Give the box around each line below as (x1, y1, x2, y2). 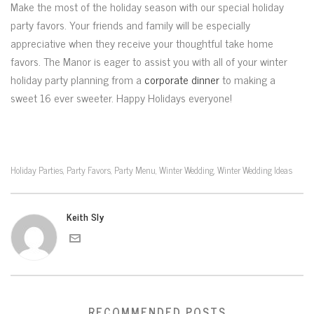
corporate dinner (144, 70, 219, 88)
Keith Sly (67, 208, 104, 224)
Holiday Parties (11, 163, 63, 177)
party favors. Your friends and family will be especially (11, 15, 250, 34)
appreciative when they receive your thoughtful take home (11, 34, 273, 52)
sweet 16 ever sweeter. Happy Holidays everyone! (11, 88, 232, 107)
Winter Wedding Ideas (217, 163, 292, 177)
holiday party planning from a (11, 70, 144, 88)
